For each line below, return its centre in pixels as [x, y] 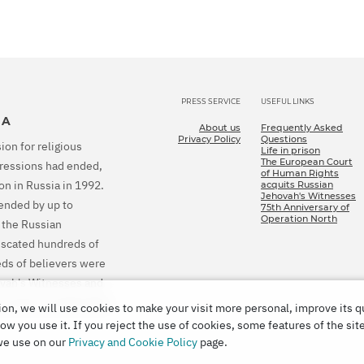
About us [220, 127]
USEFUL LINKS [288, 101]
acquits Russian [297, 184]
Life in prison [290, 150]
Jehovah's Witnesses [308, 195]
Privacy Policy [209, 139]
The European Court [307, 161]
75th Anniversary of [305, 207]
